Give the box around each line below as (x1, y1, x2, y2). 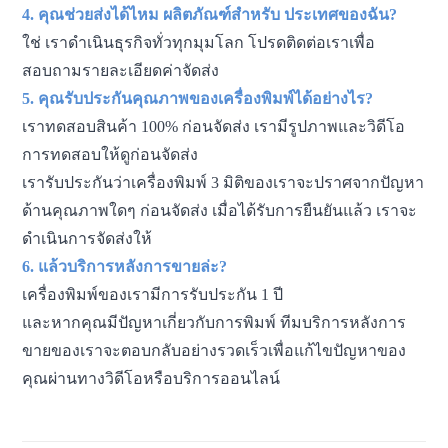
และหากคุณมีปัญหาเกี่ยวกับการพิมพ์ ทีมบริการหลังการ (22, 314, 407, 332)
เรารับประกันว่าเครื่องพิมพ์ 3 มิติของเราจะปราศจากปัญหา (22, 174, 425, 192)
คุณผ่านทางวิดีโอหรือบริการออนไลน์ (22, 370, 281, 388)
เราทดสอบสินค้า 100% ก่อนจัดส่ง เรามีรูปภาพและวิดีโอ (22, 118, 406, 136)
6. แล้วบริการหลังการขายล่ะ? (22, 258, 228, 276)
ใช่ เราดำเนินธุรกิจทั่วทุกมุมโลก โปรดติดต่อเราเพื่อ (22, 34, 376, 52)
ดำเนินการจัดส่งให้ (22, 230, 153, 248)
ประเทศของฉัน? (284, 6, 398, 24)
